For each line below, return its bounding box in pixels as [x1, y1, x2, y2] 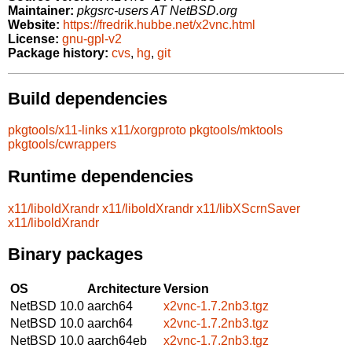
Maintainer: [8, 4, 74, 18]
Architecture [87, 281, 161, 295]
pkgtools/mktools [189, 123, 283, 137]
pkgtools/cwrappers [8, 137, 116, 152]
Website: [8, 18, 60, 32]
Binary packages [8, 244, 143, 265]
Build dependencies [8, 88, 167, 108]
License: [8, 32, 59, 46]
